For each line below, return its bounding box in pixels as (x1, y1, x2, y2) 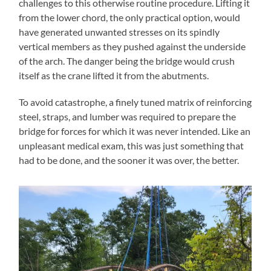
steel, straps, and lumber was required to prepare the (19, 110, 237, 122)
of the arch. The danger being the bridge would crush (19, 54, 235, 67)
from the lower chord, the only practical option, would (19, 11, 241, 23)
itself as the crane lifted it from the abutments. (19, 69, 209, 81)
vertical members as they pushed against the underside (19, 40, 246, 52)
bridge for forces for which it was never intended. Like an (19, 125, 251, 137)
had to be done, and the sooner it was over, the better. (19, 154, 240, 166)
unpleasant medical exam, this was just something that (19, 139, 244, 151)
